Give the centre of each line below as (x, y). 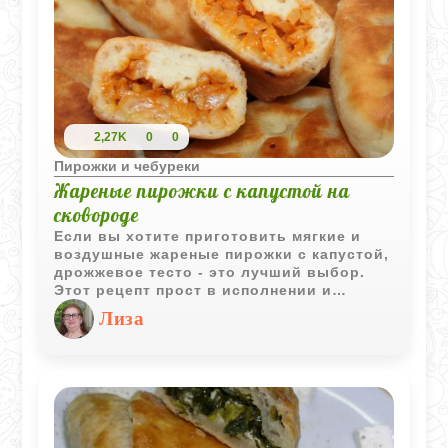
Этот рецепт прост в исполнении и (193, 289)
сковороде (97, 214)
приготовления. (117, 325)
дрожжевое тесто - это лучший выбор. (210, 271)
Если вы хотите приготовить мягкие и (208, 235)
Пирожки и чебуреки (127, 165)
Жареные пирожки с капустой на (202, 190)
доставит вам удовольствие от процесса (220, 307)
